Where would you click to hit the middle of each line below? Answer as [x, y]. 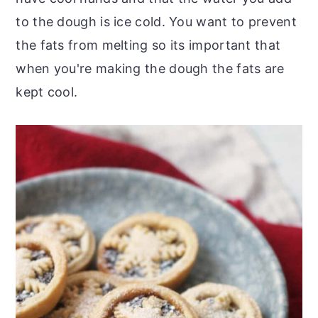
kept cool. [47, 92]
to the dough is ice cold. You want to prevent [156, 21]
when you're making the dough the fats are [150, 68]
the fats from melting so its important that [148, 45]
